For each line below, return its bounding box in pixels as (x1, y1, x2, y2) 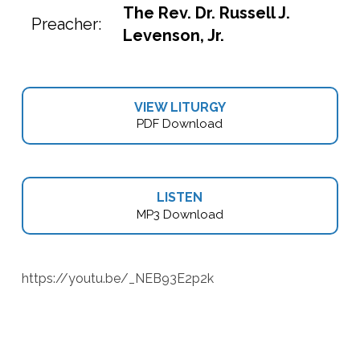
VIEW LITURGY (133, 100, 226, 115)
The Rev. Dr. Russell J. (123, 3, 291, 22)
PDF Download (137, 117, 223, 132)
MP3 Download (136, 207, 223, 222)
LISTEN (157, 190, 203, 206)
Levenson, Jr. (123, 26, 225, 45)
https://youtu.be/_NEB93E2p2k (21, 270, 214, 286)
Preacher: (31, 14, 102, 34)
